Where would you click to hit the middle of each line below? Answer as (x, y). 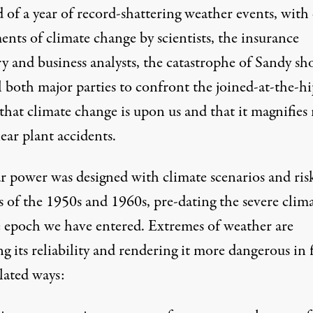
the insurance (258, 38)
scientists (182, 38)
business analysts (87, 63)
